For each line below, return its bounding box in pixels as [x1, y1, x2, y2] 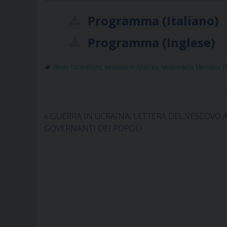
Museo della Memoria [162, 62, 220, 71]
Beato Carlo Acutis [54, 62, 102, 71]
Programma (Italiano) [88, 12, 219, 29]
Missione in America [105, 62, 159, 71]
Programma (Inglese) [88, 33, 216, 51]
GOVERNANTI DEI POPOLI [44, 122, 142, 134]
